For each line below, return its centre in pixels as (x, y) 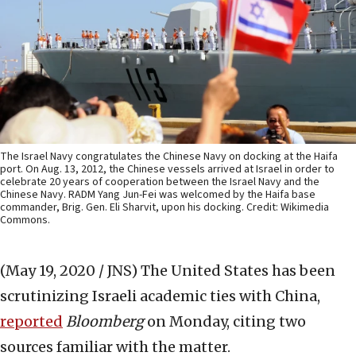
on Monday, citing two (225, 322)
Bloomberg (105, 322)
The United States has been (238, 271)
